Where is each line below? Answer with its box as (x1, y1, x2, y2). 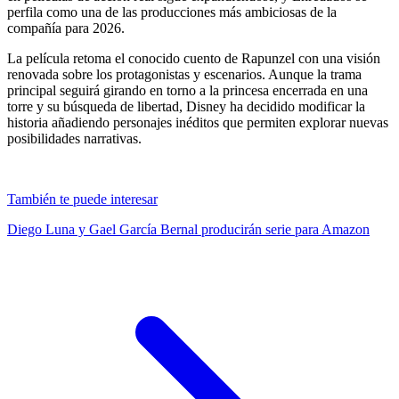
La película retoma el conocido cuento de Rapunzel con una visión (7, 50, 380, 66)
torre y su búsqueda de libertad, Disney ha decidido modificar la (7, 98, 365, 114)
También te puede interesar (7, 191, 158, 207)
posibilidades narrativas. (7, 130, 142, 146)
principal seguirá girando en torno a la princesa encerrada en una (7, 82, 368, 98)
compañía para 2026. (7, 20, 125, 36)
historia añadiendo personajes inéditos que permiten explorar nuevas (7, 114, 388, 130)
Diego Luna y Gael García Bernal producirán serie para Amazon (7, 221, 370, 237)
